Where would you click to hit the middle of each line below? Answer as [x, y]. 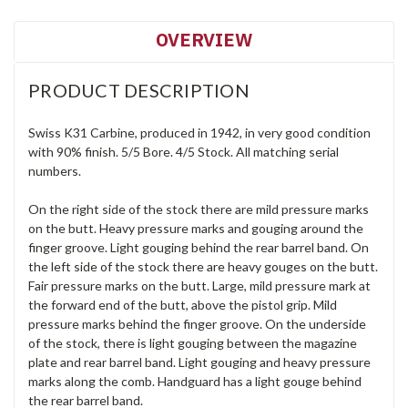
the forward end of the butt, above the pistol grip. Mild [183, 304]
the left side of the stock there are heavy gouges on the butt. [203, 266]
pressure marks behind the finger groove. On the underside [197, 323]
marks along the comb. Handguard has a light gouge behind [195, 381]
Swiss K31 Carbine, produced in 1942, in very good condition [199, 132]
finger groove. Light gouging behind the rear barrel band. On [199, 247]
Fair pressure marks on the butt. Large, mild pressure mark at [199, 285]
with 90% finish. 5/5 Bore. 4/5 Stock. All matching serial [184, 151]
